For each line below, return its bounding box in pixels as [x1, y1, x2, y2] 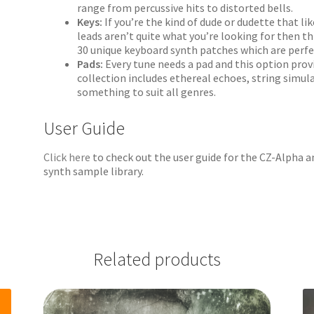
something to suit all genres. [77, 85, 217, 100]
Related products [93, 248, 221, 271]
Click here [43, 150, 91, 165]
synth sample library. [43, 164, 144, 179]
